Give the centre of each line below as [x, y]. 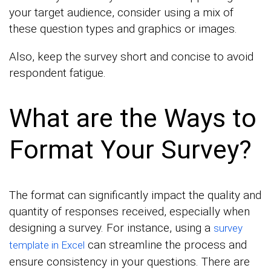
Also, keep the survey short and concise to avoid [131, 56]
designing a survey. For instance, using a [111, 228]
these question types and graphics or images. [123, 28]
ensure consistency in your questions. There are [129, 262]
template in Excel [47, 245]
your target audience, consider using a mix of [121, 12]
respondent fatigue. [57, 73]
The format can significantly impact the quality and [135, 195]
